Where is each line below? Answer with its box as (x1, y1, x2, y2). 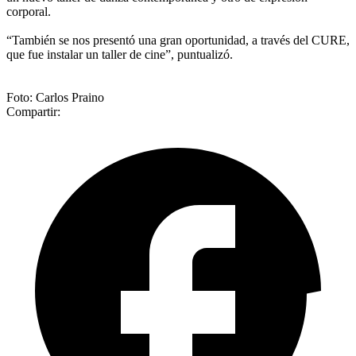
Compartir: (6, 104, 60, 118)
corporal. (6, 4, 51, 18)
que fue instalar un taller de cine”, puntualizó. (6, 47, 233, 61)
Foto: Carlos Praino (6, 90, 104, 104)
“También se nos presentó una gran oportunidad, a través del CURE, (6, 33, 350, 47)
